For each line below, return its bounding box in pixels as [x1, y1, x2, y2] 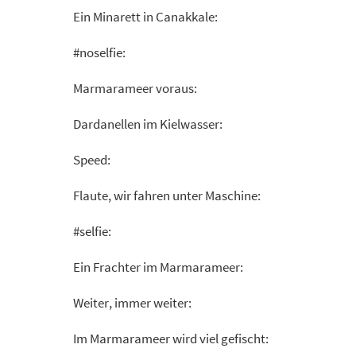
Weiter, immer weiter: [73, 294, 192, 311]
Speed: [73, 151, 110, 168]
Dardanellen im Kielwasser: [73, 115, 222, 133]
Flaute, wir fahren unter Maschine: [73, 187, 261, 204]
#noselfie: [73, 44, 126, 61]
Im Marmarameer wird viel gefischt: [73, 330, 269, 347]
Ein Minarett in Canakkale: [73, 8, 218, 25]
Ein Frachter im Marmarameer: [73, 258, 243, 276]
